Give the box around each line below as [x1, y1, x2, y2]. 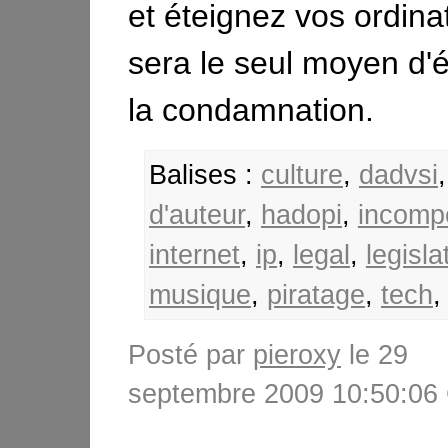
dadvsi [359, 160, 438, 190]
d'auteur [149, 200, 245, 230]
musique [149, 280, 251, 310]
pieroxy [253, 340, 341, 370]
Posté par [128, 340, 253, 370]
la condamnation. [128, 92, 374, 128]
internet [149, 240, 240, 270]
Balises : [149, 160, 261, 190]
